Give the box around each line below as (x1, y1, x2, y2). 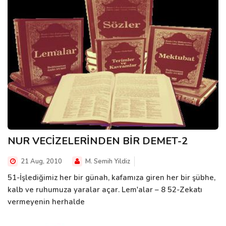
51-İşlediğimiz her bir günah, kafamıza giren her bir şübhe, (8, 172, 215, 183)
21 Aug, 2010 (19, 156, 62, 166)
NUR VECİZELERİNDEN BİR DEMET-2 (8, 134, 188, 148)
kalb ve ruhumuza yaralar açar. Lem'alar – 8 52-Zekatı (8, 184, 202, 195)
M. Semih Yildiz (84, 156, 130, 166)
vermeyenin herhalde (8, 196, 85, 207)
